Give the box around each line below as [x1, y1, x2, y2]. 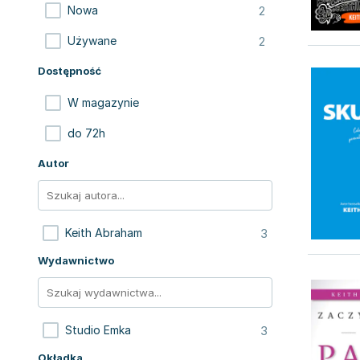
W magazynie [67, 96, 139, 109]
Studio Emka [65, 323, 131, 337]
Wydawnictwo [38, 254, 114, 267]
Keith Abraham [65, 226, 142, 239]
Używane [67, 34, 117, 47]
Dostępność [38, 64, 101, 77]
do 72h [67, 126, 105, 140]
